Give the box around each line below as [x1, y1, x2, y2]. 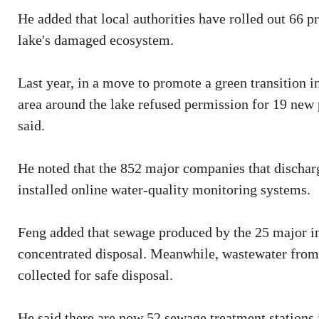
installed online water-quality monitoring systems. [18, 182, 310, 197]
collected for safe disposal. [18, 267, 173, 283]
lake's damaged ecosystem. [18, 32, 174, 48]
